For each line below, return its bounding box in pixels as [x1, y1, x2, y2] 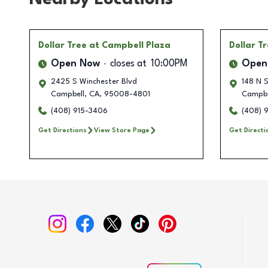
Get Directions [38, 126, 87, 134]
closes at [110, 59, 147, 69]
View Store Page [94, 126, 150, 134]
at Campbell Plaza [89, 41, 170, 50]
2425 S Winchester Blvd [51, 77, 137, 86]
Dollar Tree [38, 41, 87, 50]
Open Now [51, 59, 100, 69]
